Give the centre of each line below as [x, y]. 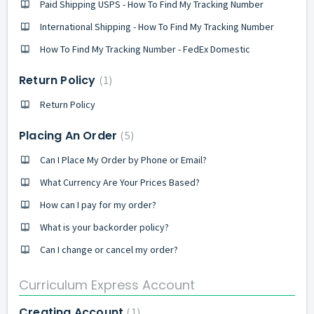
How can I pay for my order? [98, 204]
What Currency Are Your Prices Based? [120, 182]
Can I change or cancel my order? [109, 249]
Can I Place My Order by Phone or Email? [123, 159]
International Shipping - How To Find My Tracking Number [157, 26]
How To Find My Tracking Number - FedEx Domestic [145, 49]
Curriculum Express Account [107, 285]
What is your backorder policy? [104, 227]
